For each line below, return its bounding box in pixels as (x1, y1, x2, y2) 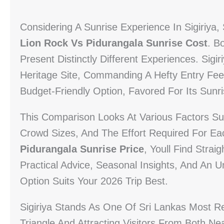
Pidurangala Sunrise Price (20, 143, 144, 154)
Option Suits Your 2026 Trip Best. (20, 175, 168, 186)
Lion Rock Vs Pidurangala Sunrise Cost (20, 37, 207, 48)
